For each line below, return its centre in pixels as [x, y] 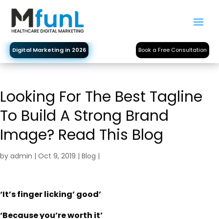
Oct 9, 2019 [57, 156]
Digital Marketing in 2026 [49, 50]
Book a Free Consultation [173, 50]
